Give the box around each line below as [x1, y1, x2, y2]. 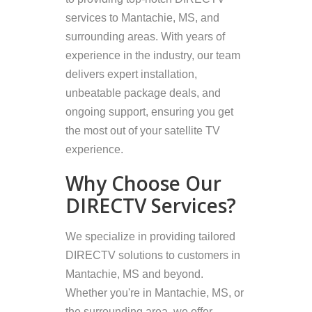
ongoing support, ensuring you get [65, 105, 233, 118]
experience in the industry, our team [65, 49, 240, 61]
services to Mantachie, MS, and [65, 11, 219, 24]
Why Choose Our [65, 170, 221, 197]
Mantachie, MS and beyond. [65, 268, 203, 281]
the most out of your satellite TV [65, 124, 220, 136]
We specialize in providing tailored [65, 231, 235, 243]
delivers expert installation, [65, 68, 197, 80]
